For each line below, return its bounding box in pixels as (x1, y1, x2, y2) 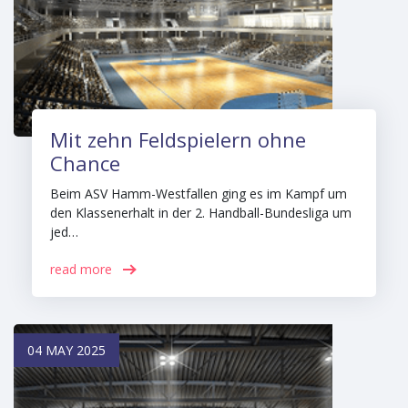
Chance (50, 149, 120, 177)
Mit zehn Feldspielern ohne (50, 126, 306, 153)
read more (50, 260, 112, 278)
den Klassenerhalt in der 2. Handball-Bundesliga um (50, 204, 352, 221)
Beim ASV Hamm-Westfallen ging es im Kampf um (50, 185, 347, 202)
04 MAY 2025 (27, 342, 106, 359)
